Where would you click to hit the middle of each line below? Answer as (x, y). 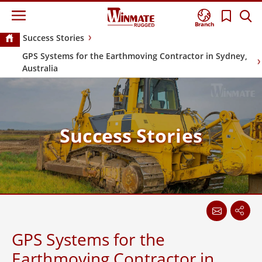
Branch (205, 24)
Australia (40, 68)
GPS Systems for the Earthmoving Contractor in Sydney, (135, 56)
